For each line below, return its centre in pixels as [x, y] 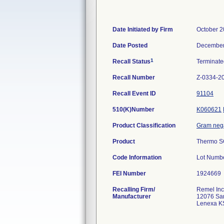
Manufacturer [132, 196]
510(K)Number [133, 109]
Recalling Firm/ [134, 189]
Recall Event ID [134, 93]
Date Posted [130, 45]
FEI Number [129, 173]
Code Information [137, 157]
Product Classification [144, 125]
